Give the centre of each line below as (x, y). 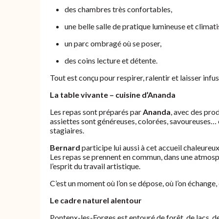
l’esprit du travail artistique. (95, 166)
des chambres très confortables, (118, 9)
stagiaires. (67, 130)
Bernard (65, 147)
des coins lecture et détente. (111, 60)
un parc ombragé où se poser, (113, 43)
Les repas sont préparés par (96, 111)
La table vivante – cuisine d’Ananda (113, 94)
